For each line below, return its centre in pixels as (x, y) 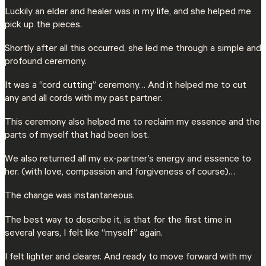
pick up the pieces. (43, 25)
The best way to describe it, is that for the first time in (118, 221)
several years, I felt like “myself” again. (84, 234)
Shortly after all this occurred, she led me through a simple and (133, 49)
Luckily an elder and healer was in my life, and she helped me (128, 12)
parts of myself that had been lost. (77, 136)
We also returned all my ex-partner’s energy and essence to (128, 160)
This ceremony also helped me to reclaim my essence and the (132, 123)
